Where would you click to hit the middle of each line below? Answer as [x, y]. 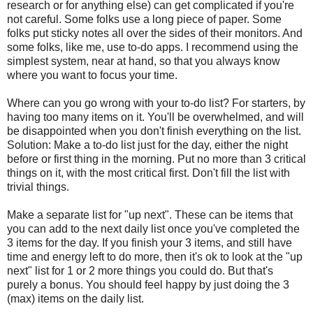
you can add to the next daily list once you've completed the [153, 228]
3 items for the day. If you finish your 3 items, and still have [150, 242]
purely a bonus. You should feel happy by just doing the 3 [148, 284]
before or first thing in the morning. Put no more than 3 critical [156, 159]
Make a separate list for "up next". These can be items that [150, 214]
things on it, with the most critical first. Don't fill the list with [148, 173]
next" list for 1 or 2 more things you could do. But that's [140, 270]
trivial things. [38, 187]
